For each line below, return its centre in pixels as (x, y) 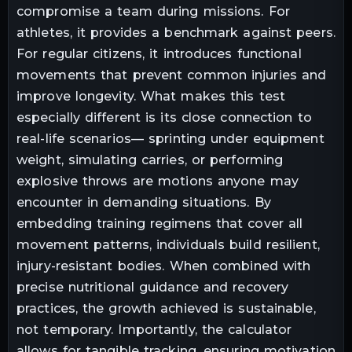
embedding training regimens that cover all (160, 223)
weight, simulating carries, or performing (150, 159)
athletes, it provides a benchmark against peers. (176, 32)
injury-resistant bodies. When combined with (164, 266)
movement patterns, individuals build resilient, (168, 244)
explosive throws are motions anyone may (158, 181)
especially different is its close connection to (164, 117)
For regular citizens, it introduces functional (159, 53)
